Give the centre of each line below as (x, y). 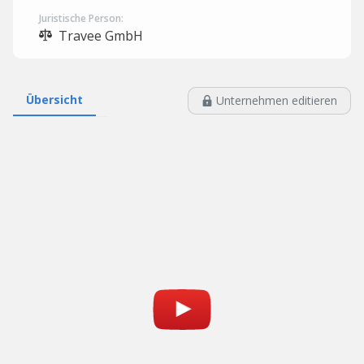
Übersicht (54, 100)
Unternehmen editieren (277, 100)
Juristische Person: (81, 18)
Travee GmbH (99, 36)
